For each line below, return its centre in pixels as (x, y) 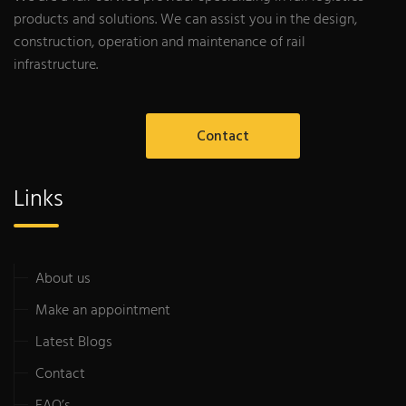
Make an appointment (103, 310)
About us (63, 279)
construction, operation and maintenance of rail (159, 42)
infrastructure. (56, 65)
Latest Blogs (74, 342)
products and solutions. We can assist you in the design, (185, 19)
